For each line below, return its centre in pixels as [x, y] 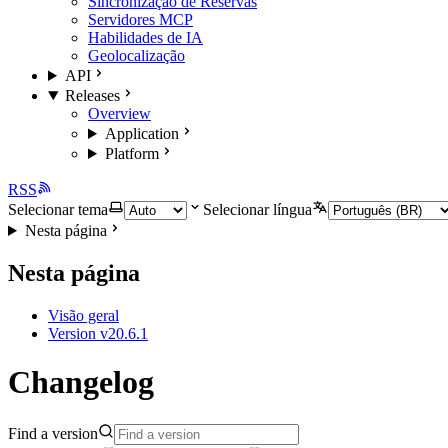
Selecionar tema [58, 209]
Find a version [53, 433]
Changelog [81, 382]
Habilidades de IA [145, 37]
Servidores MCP [140, 19]
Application [141, 133]
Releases [92, 95]
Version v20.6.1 [98, 333]
